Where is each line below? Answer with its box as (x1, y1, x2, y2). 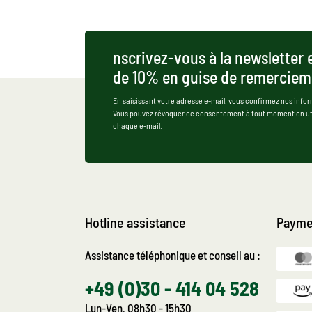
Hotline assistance (85, 214, 186, 231)
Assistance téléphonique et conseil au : (85, 248, 260, 262)
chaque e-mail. (113, 120, 162, 130)
